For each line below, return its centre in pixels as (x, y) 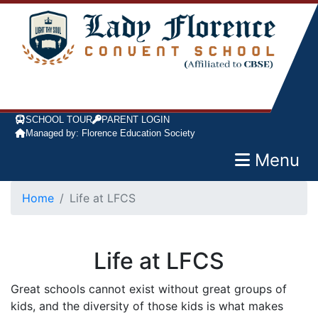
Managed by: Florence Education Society (110, 133)
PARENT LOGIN (136, 119)
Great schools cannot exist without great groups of (149, 289)
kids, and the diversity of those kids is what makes (147, 306)
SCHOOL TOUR (59, 119)
